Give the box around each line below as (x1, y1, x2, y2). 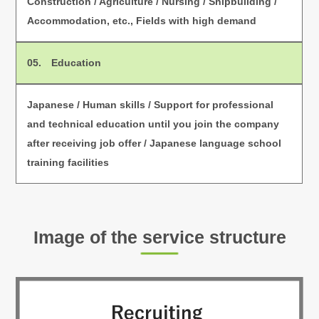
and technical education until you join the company (27, 118, 280, 130)
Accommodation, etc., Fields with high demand (27, 15, 257, 27)
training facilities (27, 157, 110, 169)
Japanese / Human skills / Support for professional (27, 99, 274, 111)
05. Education (27, 57, 102, 69)
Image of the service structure (33, 227, 286, 248)
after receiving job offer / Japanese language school (27, 137, 282, 150)
